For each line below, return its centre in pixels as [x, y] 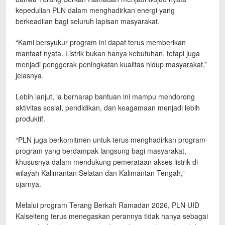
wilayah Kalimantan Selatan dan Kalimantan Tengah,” [100, 173]
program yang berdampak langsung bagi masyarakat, [101, 151]
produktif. [30, 119]
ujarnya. [28, 184]
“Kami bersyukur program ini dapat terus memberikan [101, 42]
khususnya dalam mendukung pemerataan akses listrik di [107, 162]
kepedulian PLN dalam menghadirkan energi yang [95, 10]
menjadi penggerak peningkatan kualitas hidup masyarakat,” [111, 65]
